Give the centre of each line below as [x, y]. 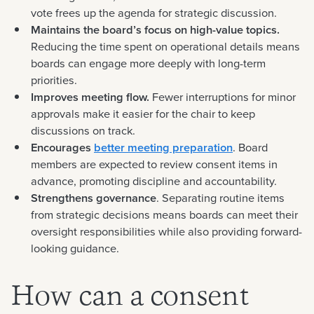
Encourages [62, 147]
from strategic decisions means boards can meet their [164, 214]
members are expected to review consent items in [154, 164]
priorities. [54, 80]
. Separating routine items [220, 198]
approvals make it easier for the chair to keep [143, 114]
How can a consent [130, 298]
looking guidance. [75, 248]
